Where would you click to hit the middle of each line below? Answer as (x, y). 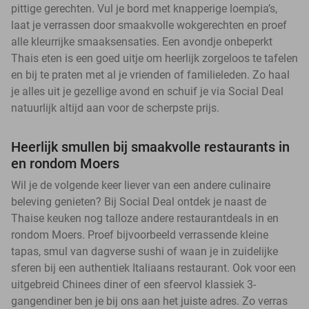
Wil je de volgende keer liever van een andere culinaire (141, 186)
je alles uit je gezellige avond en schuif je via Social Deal (147, 92)
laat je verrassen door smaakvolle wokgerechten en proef (149, 26)
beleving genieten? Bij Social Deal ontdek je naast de (139, 202)
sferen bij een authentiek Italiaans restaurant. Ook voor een (153, 268)
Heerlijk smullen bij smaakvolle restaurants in (150, 147)
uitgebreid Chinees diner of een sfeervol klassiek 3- (133, 285)
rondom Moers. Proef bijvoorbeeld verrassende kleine (140, 235)
